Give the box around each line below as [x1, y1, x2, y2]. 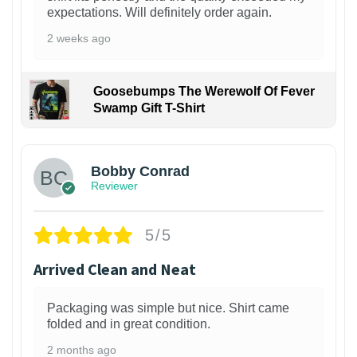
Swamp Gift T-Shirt [92, 100, 205, 115]
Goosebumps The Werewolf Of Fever [92, 84, 315, 98]
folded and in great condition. [47, 316, 210, 331]
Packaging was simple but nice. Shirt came [47, 300, 289, 315]
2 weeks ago [47, 31, 111, 45]
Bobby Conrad [91, 163, 190, 180]
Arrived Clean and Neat [33, 258, 196, 279]
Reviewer [91, 179, 138, 193]
